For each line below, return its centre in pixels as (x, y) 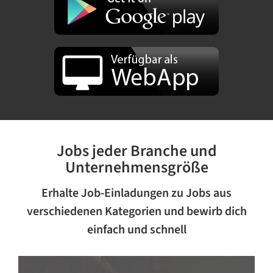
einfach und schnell (136, 229)
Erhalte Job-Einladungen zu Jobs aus (136, 193)
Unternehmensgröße (136, 168)
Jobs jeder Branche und (136, 151)
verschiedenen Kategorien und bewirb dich (136, 211)
